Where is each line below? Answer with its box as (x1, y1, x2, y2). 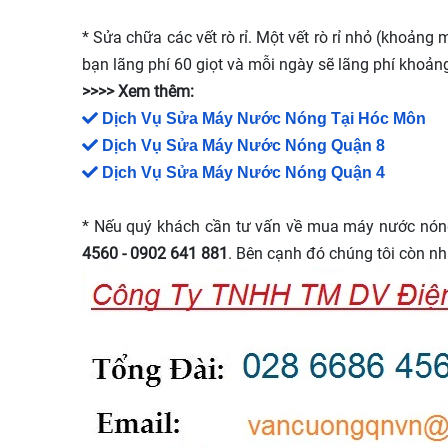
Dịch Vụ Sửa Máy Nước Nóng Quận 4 (102, 164, 385, 182)
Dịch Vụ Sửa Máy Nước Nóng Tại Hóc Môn (102, 110, 426, 128)
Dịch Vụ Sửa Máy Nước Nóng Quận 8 (102, 137, 385, 155)
